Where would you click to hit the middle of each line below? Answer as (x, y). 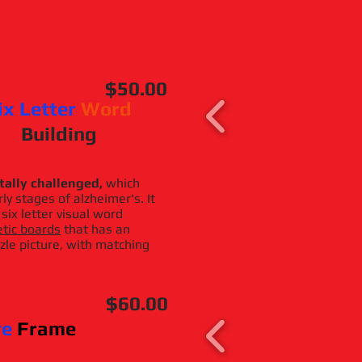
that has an (95, 229)
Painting (120, 328)
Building (59, 134)
